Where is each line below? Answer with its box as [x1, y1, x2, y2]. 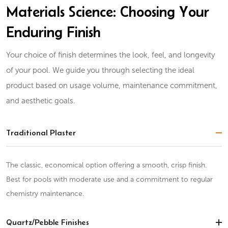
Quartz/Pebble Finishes [6, 218, 90, 226]
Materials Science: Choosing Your [6, 3, 210, 20]
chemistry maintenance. [6, 190, 84, 197]
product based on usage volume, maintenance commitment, [6, 81, 218, 90]
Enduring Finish [6, 23, 101, 40]
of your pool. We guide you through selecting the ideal [6, 66, 195, 74]
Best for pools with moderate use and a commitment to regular [6, 176, 213, 183]
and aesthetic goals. [6, 97, 76, 105]
